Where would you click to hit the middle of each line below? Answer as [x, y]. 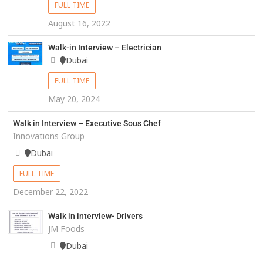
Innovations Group [48, 136]
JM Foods [66, 229]
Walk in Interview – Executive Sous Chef [87, 124]
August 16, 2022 [79, 23]
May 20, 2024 [74, 99]
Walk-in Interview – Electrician [104, 48]
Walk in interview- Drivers [95, 216]
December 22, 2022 [50, 192]
